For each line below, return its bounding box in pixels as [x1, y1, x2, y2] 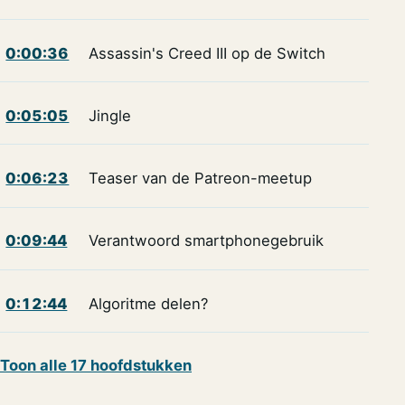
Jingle [88, 106, 131, 125]
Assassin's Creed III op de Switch [88, 43, 325, 62]
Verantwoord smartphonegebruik [88, 231, 324, 250]
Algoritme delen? [88, 294, 208, 313]
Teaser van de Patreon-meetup [88, 169, 312, 188]
